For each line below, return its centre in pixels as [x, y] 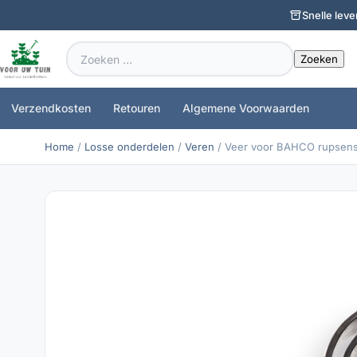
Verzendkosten [51, 108]
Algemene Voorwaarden [246, 108]
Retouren [137, 108]
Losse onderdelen [129, 147]
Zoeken [87, 50]
